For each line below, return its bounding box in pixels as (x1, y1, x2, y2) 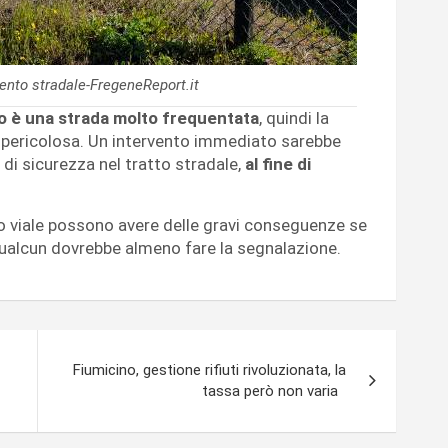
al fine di (245, 154, 311, 175)
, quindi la (259, 108, 329, 129)
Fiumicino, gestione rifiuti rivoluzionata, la (72, 361, 346, 380)
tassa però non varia (201, 382, 346, 401)
